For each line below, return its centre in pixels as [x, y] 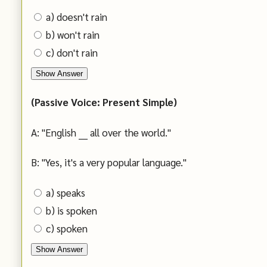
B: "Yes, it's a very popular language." [109, 162]
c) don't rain [72, 53]
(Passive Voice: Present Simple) [104, 102]
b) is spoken [72, 210]
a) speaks [66, 192]
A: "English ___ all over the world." [101, 132]
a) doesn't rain [77, 17]
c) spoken [67, 228]
